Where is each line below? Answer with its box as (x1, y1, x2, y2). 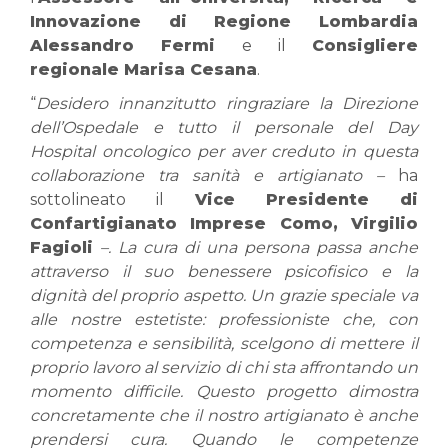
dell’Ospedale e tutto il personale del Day (30, 117, 418, 137)
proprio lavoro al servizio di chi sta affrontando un (30, 357, 418, 377)
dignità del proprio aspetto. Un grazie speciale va (30, 285, 418, 305)
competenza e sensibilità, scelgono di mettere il (30, 333, 418, 353)
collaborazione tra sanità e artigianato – (30, 165, 398, 185)
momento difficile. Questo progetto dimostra (30, 381, 418, 401)
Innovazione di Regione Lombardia (30, 11, 418, 31)
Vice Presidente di (194, 189, 418, 209)
